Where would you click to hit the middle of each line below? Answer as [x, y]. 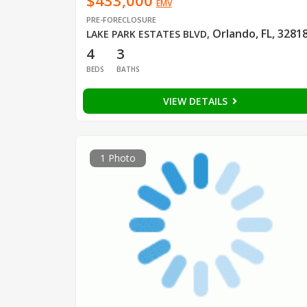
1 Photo [118, 158]
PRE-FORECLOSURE [121, 20]
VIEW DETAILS [196, 101]
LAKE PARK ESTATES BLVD [146, 34]
